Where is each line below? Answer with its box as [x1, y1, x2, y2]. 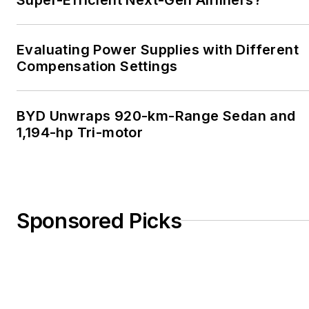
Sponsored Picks [17, 208, 182, 233]
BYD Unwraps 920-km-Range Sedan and [17, 107, 296, 124]
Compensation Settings [17, 57, 178, 74]
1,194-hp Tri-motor [17, 123, 143, 141]
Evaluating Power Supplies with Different [17, 41, 299, 58]
